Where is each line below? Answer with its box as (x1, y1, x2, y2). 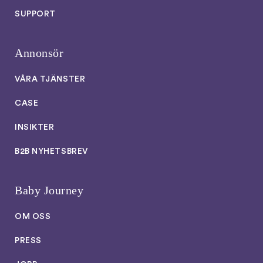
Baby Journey (15, 184, 84, 197)
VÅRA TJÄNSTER (15, 75, 86, 83)
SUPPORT (15, 10, 56, 18)
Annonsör (15, 46, 64, 59)
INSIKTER (15, 123, 55, 131)
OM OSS (15, 213, 51, 221)
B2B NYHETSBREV (15, 147, 88, 156)
